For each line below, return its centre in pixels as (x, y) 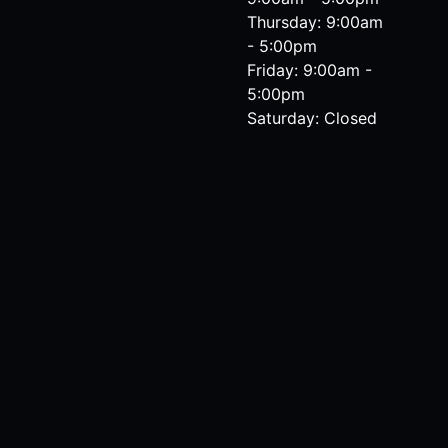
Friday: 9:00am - (310, 70)
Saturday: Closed (312, 118)
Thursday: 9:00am (315, 22)
